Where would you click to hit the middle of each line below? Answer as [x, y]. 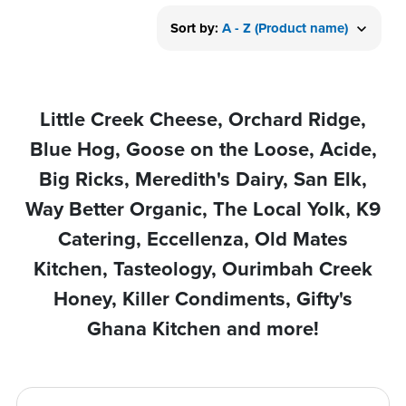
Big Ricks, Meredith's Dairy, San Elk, [203, 178]
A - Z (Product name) [285, 28]
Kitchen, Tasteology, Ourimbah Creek [203, 268]
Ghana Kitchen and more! [203, 328]
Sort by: [196, 28]
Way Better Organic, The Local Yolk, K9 [203, 208]
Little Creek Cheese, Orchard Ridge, [203, 118]
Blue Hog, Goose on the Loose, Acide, [203, 148]
